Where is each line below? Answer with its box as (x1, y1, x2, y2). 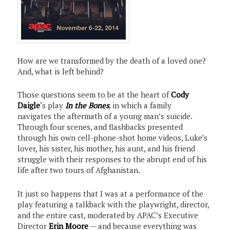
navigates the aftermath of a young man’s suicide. (17, 111, 193, 122)
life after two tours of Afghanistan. (17, 165, 141, 176)
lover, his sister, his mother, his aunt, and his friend (17, 143, 196, 154)
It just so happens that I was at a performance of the (17, 188, 204, 199)
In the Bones (65, 100, 109, 111)
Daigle (17, 100, 41, 111)
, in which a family (109, 100, 172, 111)
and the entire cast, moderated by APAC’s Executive (17, 209, 199, 220)
